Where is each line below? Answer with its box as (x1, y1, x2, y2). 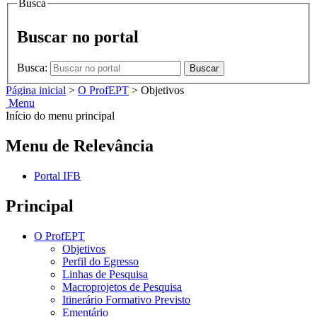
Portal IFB (34, 169, 81, 182)
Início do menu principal (6, 109, 115, 122)
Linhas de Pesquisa (62, 267, 148, 280)
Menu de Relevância (6, 136, 154, 155)
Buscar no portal (17, 28, 139, 46)
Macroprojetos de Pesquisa (62, 280, 182, 293)
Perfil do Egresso (62, 255, 139, 267)
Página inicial (6, 83, 66, 96)
